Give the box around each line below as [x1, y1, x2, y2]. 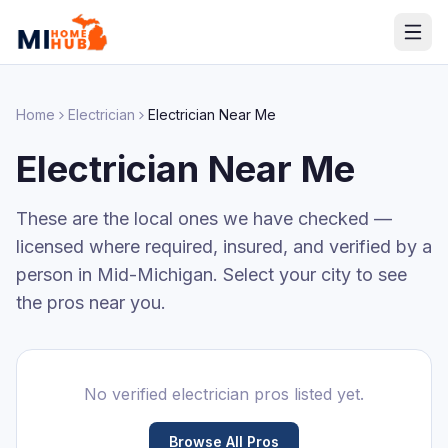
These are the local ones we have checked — [16, 208, 392, 229]
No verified [84, 384, 172, 404]
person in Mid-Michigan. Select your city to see [16, 264, 407, 285]
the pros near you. [16, 292, 166, 313]
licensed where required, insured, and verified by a [16, 236, 432, 257]
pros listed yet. [249, 384, 364, 404]
